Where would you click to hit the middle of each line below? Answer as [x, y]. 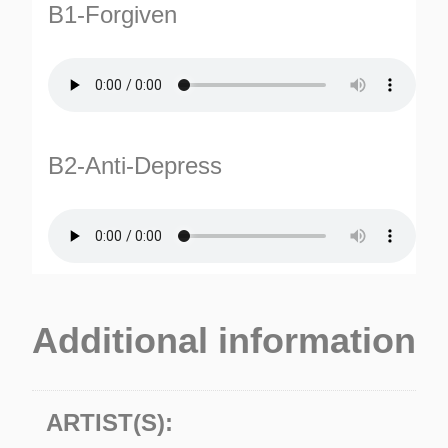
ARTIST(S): [109, 422]
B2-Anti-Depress [135, 165]
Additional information [224, 340]
